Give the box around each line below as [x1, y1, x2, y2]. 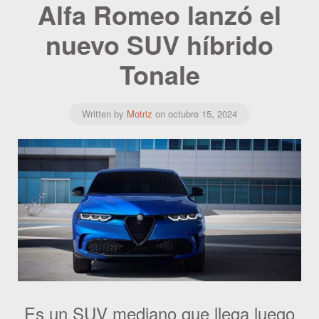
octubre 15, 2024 [168, 106, 237, 120]
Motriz [127, 106, 152, 120]
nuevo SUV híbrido [46, 25, 273, 63]
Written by [82, 106, 127, 120]
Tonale [119, 55, 200, 93]
